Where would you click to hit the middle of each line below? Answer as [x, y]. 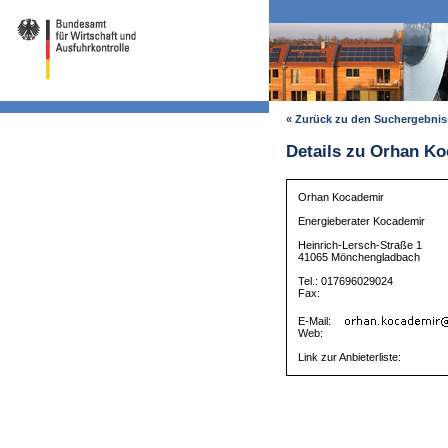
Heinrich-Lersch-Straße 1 [360, 245]
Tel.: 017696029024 [346, 281]
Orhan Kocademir [341, 197]
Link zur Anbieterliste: [350, 357]
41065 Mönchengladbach [359, 257]
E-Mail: [316, 321]
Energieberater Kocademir [362, 221]
